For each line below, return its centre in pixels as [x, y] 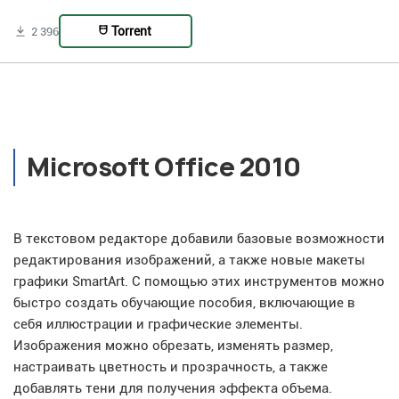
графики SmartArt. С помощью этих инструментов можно [199, 282]
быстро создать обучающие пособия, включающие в [184, 304]
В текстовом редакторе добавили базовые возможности [199, 240]
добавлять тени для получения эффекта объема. [173, 389]
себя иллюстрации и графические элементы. [158, 325]
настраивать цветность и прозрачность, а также [171, 368]
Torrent [131, 32]
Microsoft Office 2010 [164, 167]
